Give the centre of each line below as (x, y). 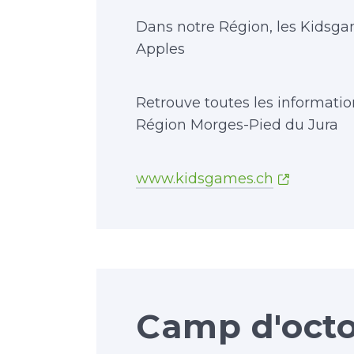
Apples (160, 49)
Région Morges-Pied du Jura (237, 125)
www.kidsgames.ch (205, 179)
